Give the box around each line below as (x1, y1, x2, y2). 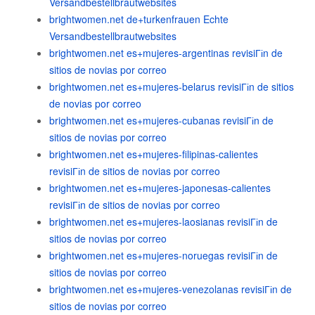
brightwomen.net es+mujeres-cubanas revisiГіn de (49, 113, 274, 127)
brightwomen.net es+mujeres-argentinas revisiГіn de (49, 46, 283, 60)
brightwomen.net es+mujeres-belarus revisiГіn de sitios (49, 79, 294, 94)
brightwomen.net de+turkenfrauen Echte (49, 12, 229, 26)
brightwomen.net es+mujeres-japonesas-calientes (49, 181, 271, 195)
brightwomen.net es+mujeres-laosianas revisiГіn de (49, 214, 278, 229)
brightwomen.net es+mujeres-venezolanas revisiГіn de (49, 282, 292, 296)
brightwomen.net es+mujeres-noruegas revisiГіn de (49, 248, 278, 262)
